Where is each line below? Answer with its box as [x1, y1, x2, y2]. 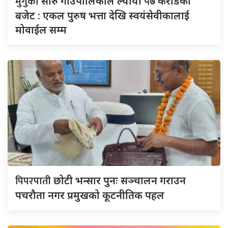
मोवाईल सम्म [15, 22, 67, 37]
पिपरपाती [15, 172, 53, 190]
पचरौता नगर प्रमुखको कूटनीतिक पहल [15, 188, 164, 202]
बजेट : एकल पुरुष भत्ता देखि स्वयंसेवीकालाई [15, 8, 189, 22]
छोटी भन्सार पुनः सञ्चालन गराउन [53, 173, 186, 187]
